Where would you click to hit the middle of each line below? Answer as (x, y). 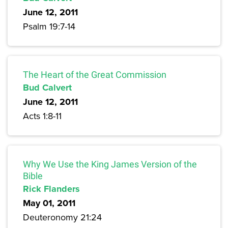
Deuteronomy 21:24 (62, 217)
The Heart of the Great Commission (95, 75)
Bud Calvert (47, 88)
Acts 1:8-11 (42, 116)
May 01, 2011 (49, 203)
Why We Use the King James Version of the (110, 164)
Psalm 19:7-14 (49, 26)
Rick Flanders (51, 189)
